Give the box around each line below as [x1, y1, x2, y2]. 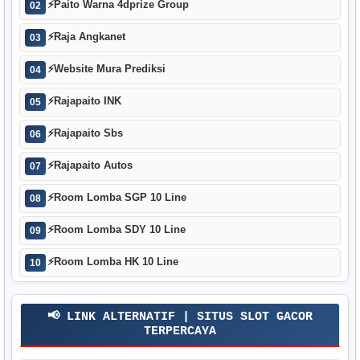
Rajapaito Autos [54, 159, 133, 172]
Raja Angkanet [54, 31, 125, 43]
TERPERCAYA [144, 325, 216, 339]
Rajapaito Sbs [54, 127, 123, 140]
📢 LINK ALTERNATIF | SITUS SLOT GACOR [47, 310, 313, 325]
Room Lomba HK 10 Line [54, 256, 178, 268]
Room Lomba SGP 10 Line [54, 191, 186, 204]
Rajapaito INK [54, 95, 121, 108]
